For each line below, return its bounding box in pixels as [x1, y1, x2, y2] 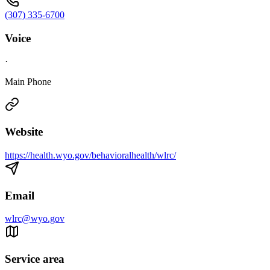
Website [5, 125, 43, 139]
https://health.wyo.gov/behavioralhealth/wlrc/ [5, 149, 176, 160]
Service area [5, 253, 64, 266]
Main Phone [5, 77, 51, 87]
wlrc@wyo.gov [5, 213, 64, 224]
